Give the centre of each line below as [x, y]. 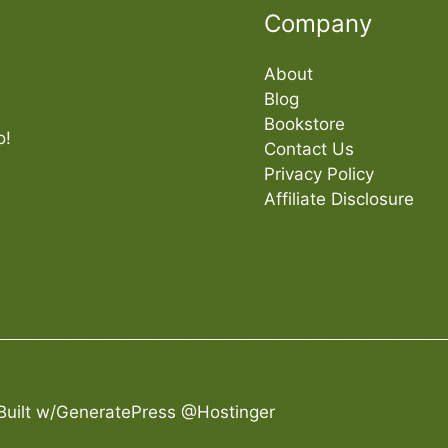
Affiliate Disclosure [339, 199]
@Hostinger [228, 411]
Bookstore [304, 124]
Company [318, 23]
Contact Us [309, 149]
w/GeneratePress [106, 411]
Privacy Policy [319, 174]
